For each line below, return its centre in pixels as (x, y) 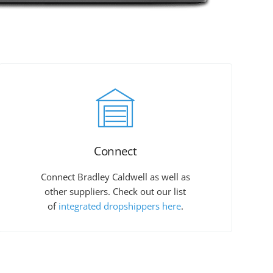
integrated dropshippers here (119, 206)
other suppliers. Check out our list (115, 192)
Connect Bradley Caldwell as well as (115, 177)
